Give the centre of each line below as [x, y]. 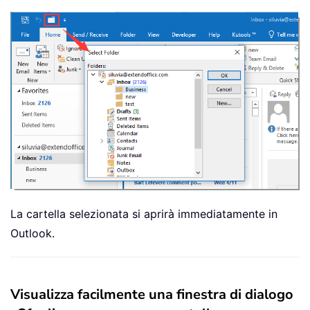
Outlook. [33, 233]
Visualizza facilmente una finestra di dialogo [152, 294]
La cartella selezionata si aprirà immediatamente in [144, 213]
